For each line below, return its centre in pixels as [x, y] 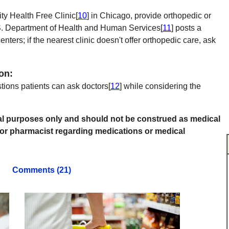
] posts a [186, 28]
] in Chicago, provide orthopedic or [149, 16]
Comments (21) [42, 170]
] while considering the [160, 86]
